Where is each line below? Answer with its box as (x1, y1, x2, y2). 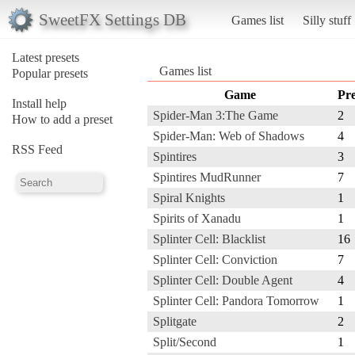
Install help (12, 96, 67, 110)
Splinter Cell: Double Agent (153, 273, 292, 287)
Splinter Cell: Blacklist (153, 231, 265, 246)
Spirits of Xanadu (153, 211, 241, 225)
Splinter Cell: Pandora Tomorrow (153, 293, 319, 307)
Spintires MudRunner (153, 170, 261, 184)
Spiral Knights (153, 190, 225, 204)
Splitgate (153, 314, 197, 328)
